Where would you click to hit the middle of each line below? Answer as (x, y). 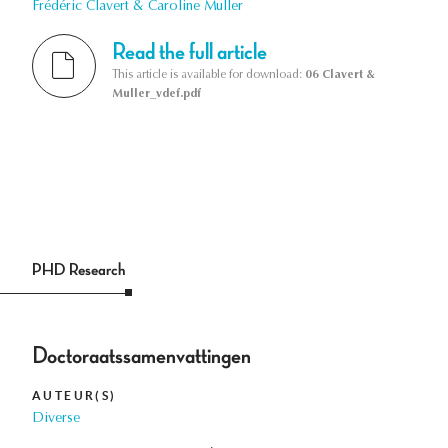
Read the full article (189, 51)
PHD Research (78, 269)
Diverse (56, 418)
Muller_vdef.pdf (156, 93)
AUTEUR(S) (74, 395)
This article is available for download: (208, 74)
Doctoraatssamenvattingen (141, 355)
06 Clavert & (340, 74)
